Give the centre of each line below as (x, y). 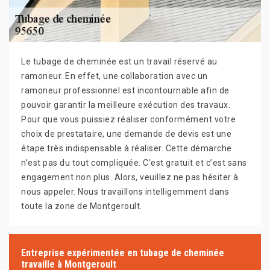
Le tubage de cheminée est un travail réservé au (119, 61)
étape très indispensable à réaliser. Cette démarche (127, 148)
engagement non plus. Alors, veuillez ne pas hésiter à (130, 177)
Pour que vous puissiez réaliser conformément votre (128, 119)
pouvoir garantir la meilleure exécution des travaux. (126, 105)
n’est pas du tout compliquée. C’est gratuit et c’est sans (134, 163)
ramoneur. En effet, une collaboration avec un (115, 76)
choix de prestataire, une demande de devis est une (126, 134)
